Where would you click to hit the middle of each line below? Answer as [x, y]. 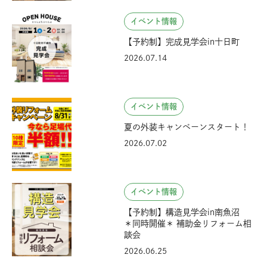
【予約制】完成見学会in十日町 [182, 41]
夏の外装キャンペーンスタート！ [187, 127]
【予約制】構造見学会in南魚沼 [186, 212]
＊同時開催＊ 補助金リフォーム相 [188, 223]
